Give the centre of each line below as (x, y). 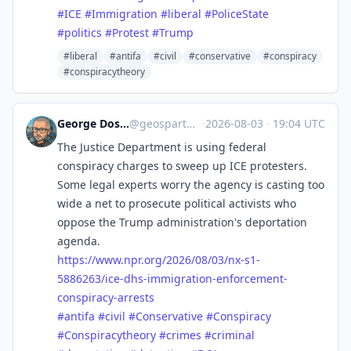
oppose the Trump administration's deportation (182, 222)
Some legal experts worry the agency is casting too (191, 185)
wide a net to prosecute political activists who (177, 203)
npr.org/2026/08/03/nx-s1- (192, 260)
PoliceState (240, 14)
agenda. (79, 241)
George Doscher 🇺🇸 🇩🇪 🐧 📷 (125, 123)
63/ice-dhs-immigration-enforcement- (188, 279)
